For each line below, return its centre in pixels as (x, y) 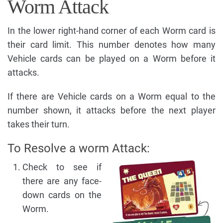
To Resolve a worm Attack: (79, 148)
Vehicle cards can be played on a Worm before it (111, 58)
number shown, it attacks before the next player (111, 110)
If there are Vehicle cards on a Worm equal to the (111, 96)
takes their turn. (39, 124)
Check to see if (62, 167)
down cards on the (62, 195)
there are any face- (62, 181)
